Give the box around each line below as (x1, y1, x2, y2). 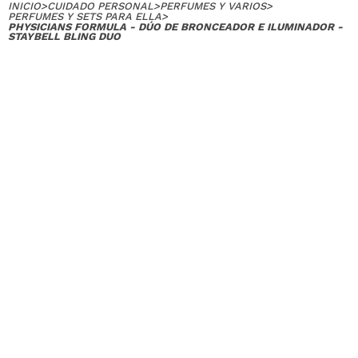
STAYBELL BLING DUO (8, 30, 121, 42)
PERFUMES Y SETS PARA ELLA (8, 10, 161, 22)
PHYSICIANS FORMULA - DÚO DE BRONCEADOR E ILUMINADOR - (8, 21, 343, 33)
